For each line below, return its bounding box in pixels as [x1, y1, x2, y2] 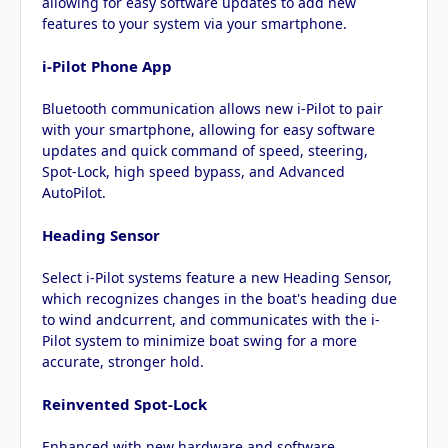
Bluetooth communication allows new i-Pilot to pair [42, 99, 383, 119]
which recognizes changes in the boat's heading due [42, 289, 397, 309]
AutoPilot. [42, 183, 106, 203]
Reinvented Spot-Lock [42, 394, 207, 415]
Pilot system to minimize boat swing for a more [42, 331, 357, 351]
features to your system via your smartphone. [42, 14, 347, 34]
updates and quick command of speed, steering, [42, 141, 368, 161]
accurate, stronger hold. [42, 352, 204, 372]
